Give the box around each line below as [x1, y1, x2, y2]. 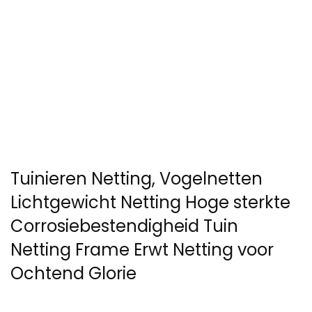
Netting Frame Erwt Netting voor [10, 238, 274, 262]
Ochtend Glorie [10, 262, 136, 286]
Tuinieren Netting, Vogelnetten [10, 167, 263, 191]
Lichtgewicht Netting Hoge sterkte [10, 191, 290, 214]
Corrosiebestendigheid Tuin [10, 214, 238, 238]
